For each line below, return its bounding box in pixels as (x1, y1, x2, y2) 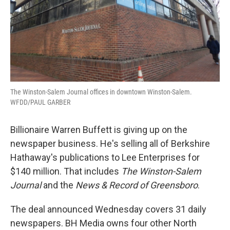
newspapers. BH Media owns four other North (10, 218, 197, 228)
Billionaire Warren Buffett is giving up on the (10, 124, 187, 135)
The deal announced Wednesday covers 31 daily (10, 204, 206, 215)
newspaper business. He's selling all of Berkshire (10, 138, 210, 149)
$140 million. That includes (10, 166, 121, 177)
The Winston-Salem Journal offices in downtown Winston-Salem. (10, 88, 192, 96)
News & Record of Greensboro (75, 180, 198, 190)
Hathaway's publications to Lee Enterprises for (10, 152, 200, 163)
